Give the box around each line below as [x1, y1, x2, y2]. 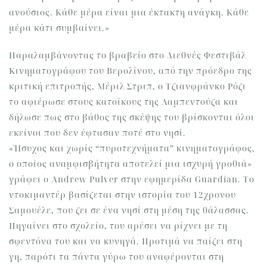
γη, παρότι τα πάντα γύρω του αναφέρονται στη [9, 251, 224, 262]
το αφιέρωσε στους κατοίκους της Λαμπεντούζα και [9, 96, 238, 107]
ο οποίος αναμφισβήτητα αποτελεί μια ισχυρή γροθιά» [9, 158, 252, 169]
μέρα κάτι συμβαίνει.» [9, 22, 110, 33]
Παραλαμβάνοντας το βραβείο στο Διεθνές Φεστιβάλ [9, 49, 246, 61]
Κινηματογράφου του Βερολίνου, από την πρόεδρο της [9, 65, 252, 76]
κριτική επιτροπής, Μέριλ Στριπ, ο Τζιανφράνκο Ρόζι [9, 80, 246, 92]
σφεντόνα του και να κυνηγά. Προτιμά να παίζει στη [9, 235, 243, 247]
